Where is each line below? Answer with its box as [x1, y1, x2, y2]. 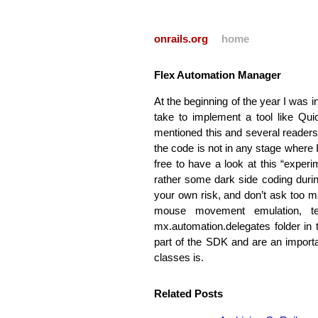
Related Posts [154, 288, 224, 300]
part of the [154, 236, 206, 248]
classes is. [154, 252, 204, 264]
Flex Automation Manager [154, 70, 282, 82]
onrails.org [154, 33, 209, 45]
